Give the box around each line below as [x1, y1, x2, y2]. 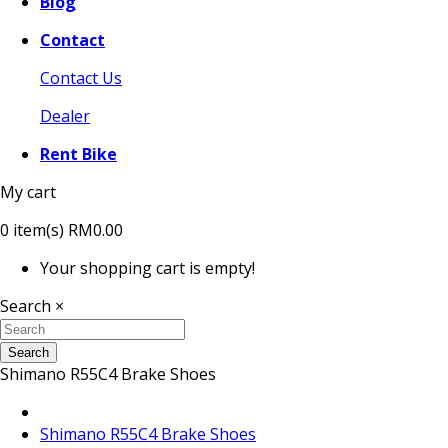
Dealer [40, 105, 90, 127]
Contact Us [40, 67, 122, 89]
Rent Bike [40, 143, 117, 165]
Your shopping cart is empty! [40, 257, 255, 279]
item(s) [9, 219, 64, 241]
